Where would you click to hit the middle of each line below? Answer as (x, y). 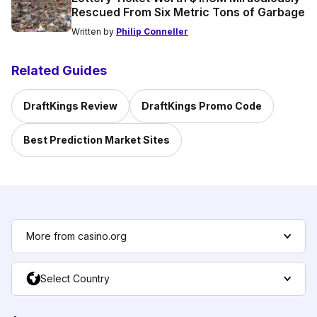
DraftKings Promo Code (202, 106)
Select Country (75, 279)
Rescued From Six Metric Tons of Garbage (188, 12)
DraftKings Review (70, 106)
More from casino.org (76, 236)
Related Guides (59, 71)
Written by (94, 32)
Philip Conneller (152, 32)
